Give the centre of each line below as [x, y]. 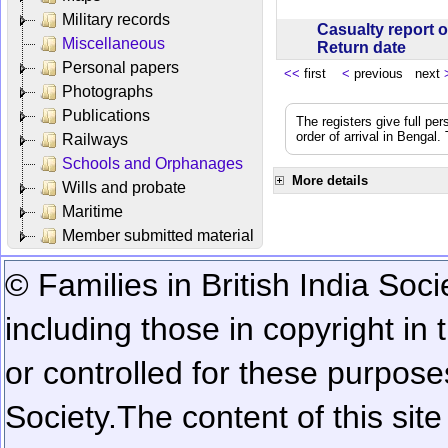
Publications [106, 115]
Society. [61, 416]
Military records [116, 19]
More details [330, 180]
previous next [397, 73]
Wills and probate [124, 187]
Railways [95, 139]
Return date [365, 47]
